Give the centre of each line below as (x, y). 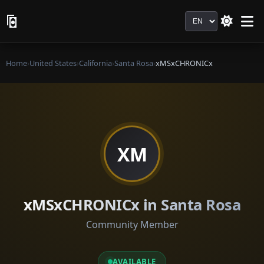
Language (207, 18)
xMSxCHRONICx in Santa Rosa (132, 205)
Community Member (132, 225)
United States (53, 63)
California (95, 63)
